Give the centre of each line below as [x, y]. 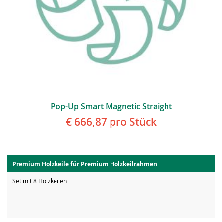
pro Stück [132, 122]
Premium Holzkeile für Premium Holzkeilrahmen [85, 164]
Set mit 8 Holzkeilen [40, 181]
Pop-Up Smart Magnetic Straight [111, 106]
